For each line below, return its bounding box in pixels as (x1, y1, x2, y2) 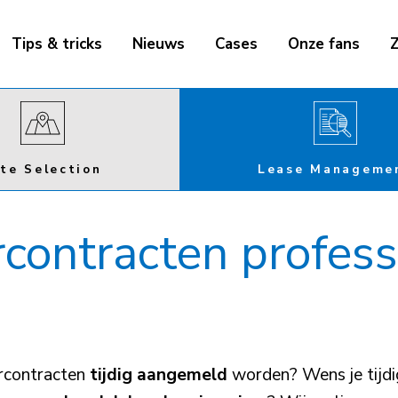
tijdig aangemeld (89, 362, 227, 386)
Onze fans (287, 33, 360, 54)
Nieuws (131, 33, 185, 54)
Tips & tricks (11, 33, 102, 54)
